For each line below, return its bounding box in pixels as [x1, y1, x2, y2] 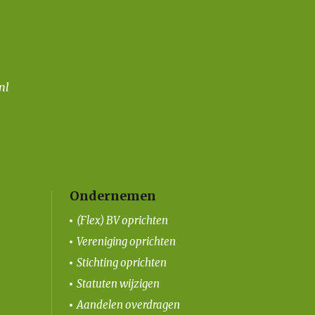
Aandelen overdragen [76, 297, 180, 311]
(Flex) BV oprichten [76, 213, 168, 227]
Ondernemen [69, 187, 156, 204]
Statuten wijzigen [76, 276, 160, 290]
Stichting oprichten [76, 255, 167, 269]
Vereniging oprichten [76, 234, 176, 248]
